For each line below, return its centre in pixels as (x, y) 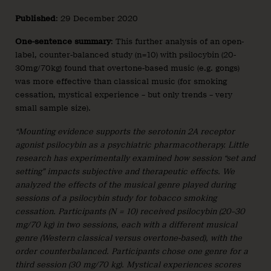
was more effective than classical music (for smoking (121, 82)
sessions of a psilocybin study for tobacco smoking (116, 198)
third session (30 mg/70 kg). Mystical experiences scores (128, 264)
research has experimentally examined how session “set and (135, 158)
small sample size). (53, 108)
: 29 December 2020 (97, 18)
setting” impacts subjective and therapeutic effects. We (125, 171)
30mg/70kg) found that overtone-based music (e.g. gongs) (127, 68)
